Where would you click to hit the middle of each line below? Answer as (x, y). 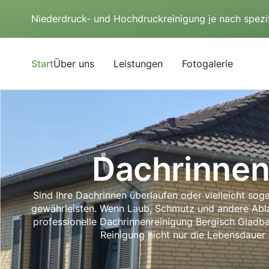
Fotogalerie (207, 64)
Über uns (74, 64)
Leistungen (138, 64)
